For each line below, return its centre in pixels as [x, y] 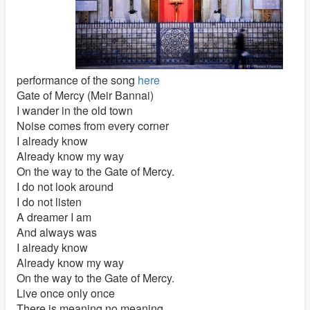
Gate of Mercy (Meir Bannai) [85, 95]
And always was [57, 232]
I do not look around [65, 186]
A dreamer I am [54, 217]
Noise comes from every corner [93, 126]
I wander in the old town [75, 110]
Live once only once [66, 293]
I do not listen [49, 202]
